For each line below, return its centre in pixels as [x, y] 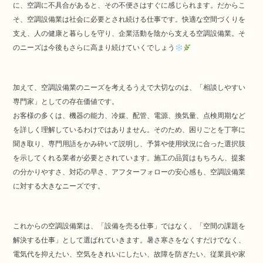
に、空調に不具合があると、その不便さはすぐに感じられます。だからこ [129, 6]
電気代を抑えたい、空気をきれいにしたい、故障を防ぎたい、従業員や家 [129, 254]
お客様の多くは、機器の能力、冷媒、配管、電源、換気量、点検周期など [129, 116]
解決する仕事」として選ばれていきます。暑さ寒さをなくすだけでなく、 [129, 240]
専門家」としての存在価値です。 [66, 102]
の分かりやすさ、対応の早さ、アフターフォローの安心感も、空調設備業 [129, 172]
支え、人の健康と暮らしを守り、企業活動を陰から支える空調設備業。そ [129, 34]
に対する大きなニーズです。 [59, 186]
